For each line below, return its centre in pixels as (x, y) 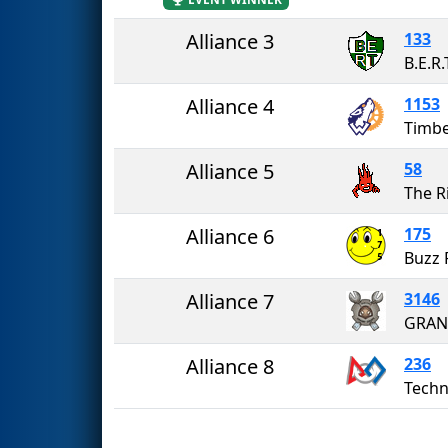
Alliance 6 (230, 236)
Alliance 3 (230, 41)
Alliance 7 (230, 301)
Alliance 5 (230, 171)
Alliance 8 (230, 366)
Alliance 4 (230, 106)
